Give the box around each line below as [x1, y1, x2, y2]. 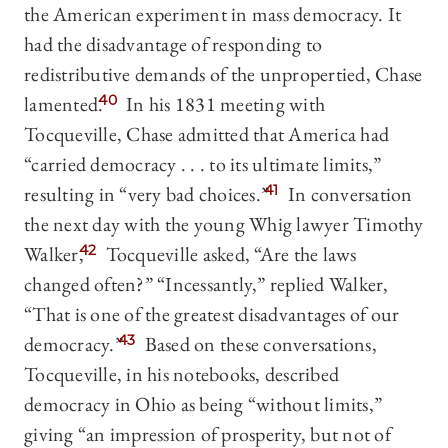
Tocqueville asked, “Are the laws [101, 241, 357, 268]
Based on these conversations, [140, 331, 377, 358]
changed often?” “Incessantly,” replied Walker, [24, 271, 389, 298]
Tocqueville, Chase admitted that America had [24, 121, 389, 148]
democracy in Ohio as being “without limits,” [24, 391, 382, 418]
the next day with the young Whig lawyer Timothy [24, 211, 423, 238]
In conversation [283, 181, 413, 208]
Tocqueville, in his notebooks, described [24, 361, 339, 388]
